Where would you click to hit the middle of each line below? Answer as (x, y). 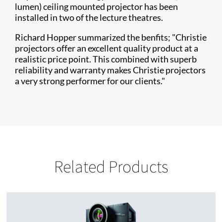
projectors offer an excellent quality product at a (107, 48)
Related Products (111, 166)
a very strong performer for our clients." (90, 81)
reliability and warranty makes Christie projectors (110, 70)
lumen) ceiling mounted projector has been (96, 7)
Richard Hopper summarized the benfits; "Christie (111, 37)
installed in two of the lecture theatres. (89, 18)
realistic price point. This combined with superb (106, 59)
